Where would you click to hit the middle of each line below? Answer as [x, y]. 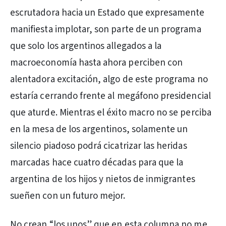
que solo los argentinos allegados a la [86, 46]
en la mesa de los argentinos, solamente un [99, 129]
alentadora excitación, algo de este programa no [109, 79]
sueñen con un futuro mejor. [68, 196]
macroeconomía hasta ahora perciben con [97, 63]
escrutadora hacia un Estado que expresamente [107, 13]
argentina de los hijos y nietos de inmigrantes [103, 179]
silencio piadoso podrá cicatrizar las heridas [99, 146]
